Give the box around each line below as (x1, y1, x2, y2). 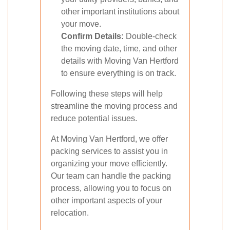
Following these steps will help (51, 89, 163, 98)
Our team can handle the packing (51, 171, 171, 180)
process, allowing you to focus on (51, 184, 171, 193)
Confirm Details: (61, 32, 124, 41)
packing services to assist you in (51, 147, 168, 156)
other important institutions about (61, 7, 179, 16)
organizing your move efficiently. (51, 159, 167, 168)
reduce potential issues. (51, 114, 137, 123)
